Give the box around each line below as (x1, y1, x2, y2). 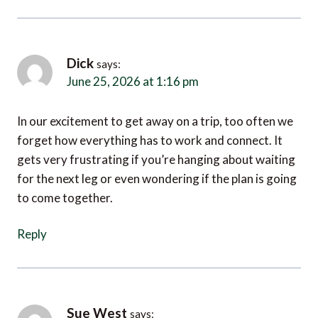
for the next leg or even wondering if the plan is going (17, 154, 297, 170)
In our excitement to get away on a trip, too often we (17, 97, 293, 112)
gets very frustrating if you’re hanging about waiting (17, 135, 295, 150)
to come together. (17, 173, 113, 189)
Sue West (67, 290, 127, 307)
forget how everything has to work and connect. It (17, 116, 283, 131)
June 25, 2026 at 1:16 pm (67, 60, 175, 72)
